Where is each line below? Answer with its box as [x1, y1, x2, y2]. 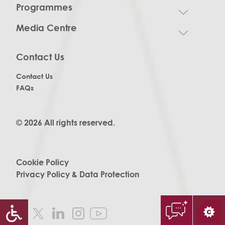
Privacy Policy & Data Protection [16, 169, 140, 179]
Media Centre [16, 22, 77, 34]
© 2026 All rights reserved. [16, 118, 115, 128]
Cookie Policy [16, 157, 69, 168]
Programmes [16, 2, 72, 13]
